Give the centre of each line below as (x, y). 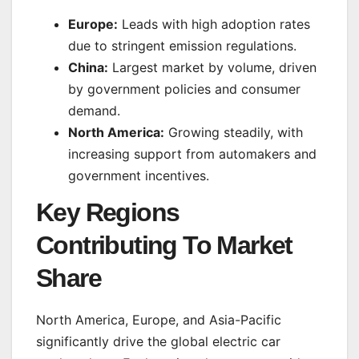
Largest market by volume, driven (212, 67)
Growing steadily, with (234, 132)
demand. (94, 110)
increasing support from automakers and (192, 153)
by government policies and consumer (184, 89)
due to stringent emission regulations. (182, 45)
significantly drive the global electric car (158, 342)
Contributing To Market (164, 246)
